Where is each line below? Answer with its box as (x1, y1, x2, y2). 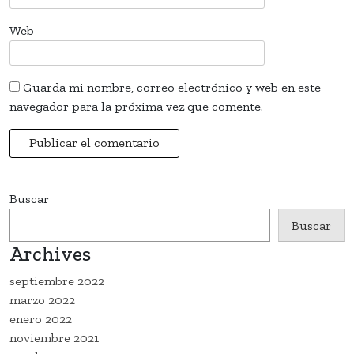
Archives (9, 241, 91, 265)
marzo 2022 (9, 292, 75, 307)
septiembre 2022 (9, 273, 104, 288)
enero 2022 (9, 311, 72, 326)
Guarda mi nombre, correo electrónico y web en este (23, 79, 321, 95)
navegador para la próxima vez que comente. (9, 98, 263, 114)
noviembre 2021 (9, 330, 99, 345)
